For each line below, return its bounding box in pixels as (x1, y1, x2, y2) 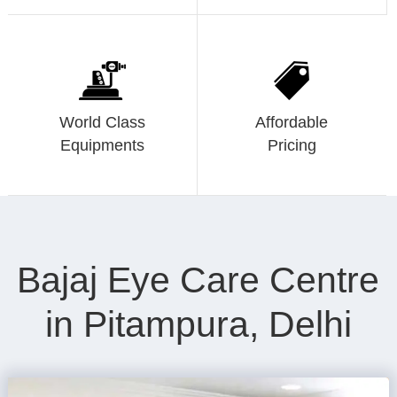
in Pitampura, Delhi (44, 304, 352, 346)
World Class (58, 113, 145, 132)
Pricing (267, 136, 316, 155)
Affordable (255, 113, 329, 132)
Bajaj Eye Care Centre (17, 260, 380, 301)
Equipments (59, 136, 144, 155)
